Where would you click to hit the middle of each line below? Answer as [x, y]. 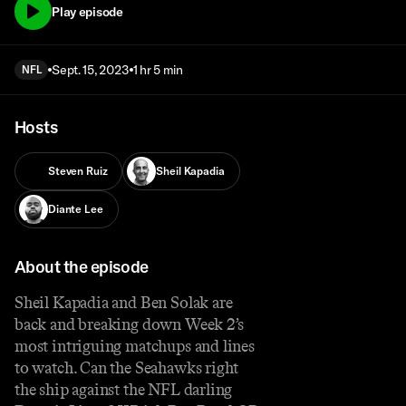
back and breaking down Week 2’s [129, 324]
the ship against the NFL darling [124, 389]
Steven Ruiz [78, 171]
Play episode [87, 11]
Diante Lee [76, 209]
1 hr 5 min [158, 70]
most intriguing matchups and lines [135, 346]
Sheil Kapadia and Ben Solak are [124, 302]
